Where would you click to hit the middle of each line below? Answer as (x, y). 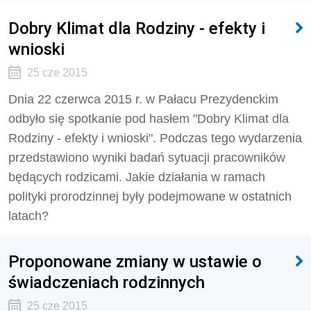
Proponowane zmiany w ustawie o (135, 261)
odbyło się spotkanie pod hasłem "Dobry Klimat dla (149, 119)
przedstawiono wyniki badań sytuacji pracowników (147, 158)
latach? (28, 216)
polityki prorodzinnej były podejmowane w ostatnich (150, 196)
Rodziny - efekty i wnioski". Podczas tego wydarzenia (155, 138)
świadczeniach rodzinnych (107, 282)
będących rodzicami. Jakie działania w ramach (137, 177)
